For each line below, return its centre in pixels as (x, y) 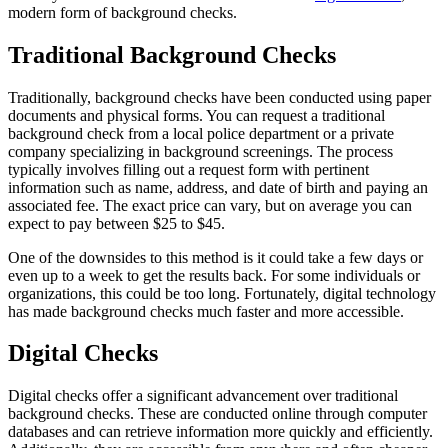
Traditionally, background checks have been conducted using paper (219, 97)
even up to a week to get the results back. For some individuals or (214, 275)
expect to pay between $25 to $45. (116, 223)
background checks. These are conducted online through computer (217, 414)
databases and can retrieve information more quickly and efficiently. (220, 432)
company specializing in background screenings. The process (200, 151)
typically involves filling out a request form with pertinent (188, 169)
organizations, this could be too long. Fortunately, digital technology (222, 293)
